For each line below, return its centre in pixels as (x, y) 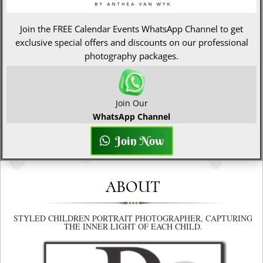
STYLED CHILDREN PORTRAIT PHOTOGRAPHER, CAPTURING (133, 218)
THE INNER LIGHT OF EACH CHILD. (133, 226)
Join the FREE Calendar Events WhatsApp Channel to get (131, 28)
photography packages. (131, 55)
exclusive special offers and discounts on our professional (131, 42)
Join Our (131, 103)
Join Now (139, 140)
